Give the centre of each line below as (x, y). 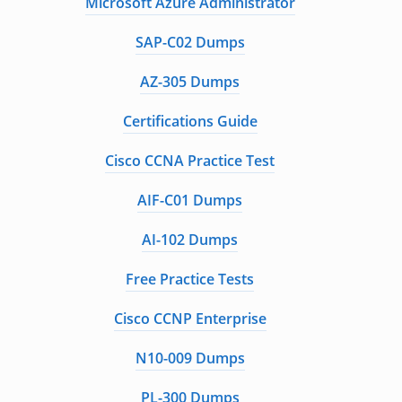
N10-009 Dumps (190, 358)
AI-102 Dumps (190, 240)
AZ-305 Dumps (190, 82)
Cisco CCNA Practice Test (190, 161)
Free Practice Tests (190, 280)
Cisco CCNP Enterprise (190, 319)
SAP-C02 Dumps (190, 43)
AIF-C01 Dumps (190, 201)
